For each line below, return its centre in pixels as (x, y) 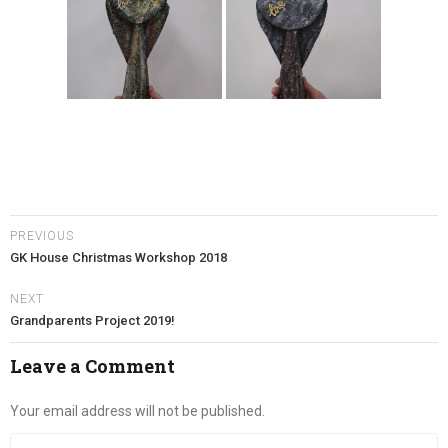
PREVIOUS (42, 236)
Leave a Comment (92, 366)
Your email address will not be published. (137, 411)
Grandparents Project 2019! (92, 320)
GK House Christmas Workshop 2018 (118, 257)
